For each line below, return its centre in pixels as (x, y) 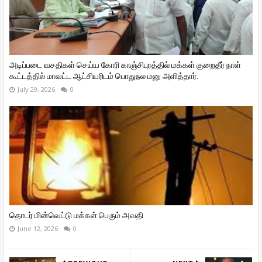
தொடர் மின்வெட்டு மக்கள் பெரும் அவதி (76, 215)
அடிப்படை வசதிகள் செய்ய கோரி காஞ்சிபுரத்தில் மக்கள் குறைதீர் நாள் (125, 65)
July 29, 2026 (36, 89)
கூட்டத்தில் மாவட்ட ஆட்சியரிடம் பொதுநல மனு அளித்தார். (104, 76)
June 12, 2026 (38, 228)
